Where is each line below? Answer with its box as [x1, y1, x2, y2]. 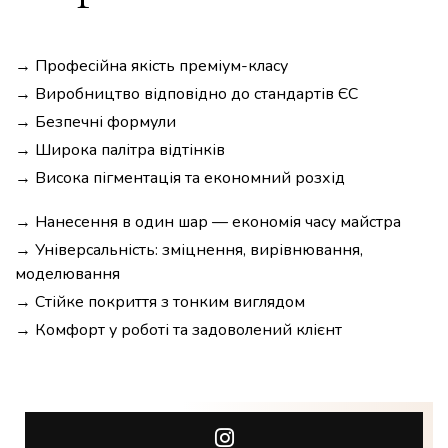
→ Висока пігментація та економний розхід [15, 166, 345, 189]
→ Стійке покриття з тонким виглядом [15, 290, 305, 313]
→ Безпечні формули [15, 110, 176, 133]
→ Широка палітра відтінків [15, 138, 225, 161]
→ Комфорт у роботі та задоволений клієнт [15, 318, 342, 341]
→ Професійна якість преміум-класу [15, 54, 288, 77]
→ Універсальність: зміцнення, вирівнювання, [15, 238, 363, 261]
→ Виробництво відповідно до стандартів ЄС [15, 82, 358, 105]
